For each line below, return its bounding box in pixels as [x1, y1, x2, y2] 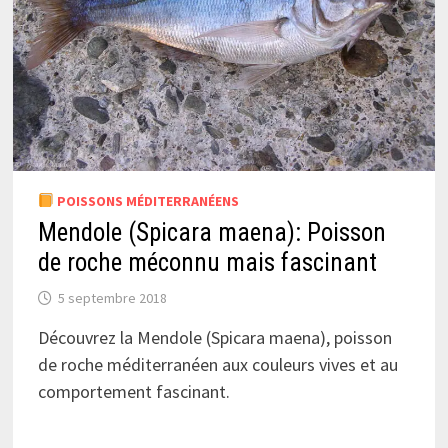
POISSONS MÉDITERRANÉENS [53, 191, 239, 210]
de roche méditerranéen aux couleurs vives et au [37, 352, 398, 376]
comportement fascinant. [37, 379, 230, 403]
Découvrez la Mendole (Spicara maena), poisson [37, 325, 392, 349]
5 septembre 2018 [57, 288, 167, 307]
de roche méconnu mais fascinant [37, 247, 377, 277]
